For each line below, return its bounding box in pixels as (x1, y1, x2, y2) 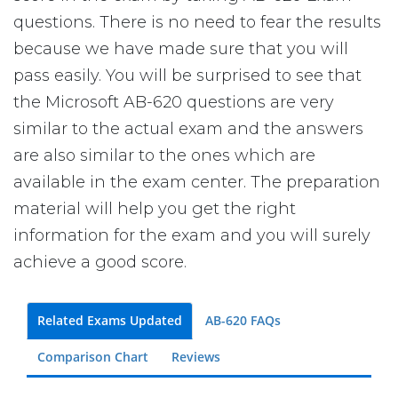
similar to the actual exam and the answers (13, 118, 363, 139)
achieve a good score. (13, 251, 187, 272)
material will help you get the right (13, 198, 296, 219)
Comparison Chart (37, 347, 148, 365)
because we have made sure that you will (13, 38, 348, 59)
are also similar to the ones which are (13, 145, 315, 165)
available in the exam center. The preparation (13, 171, 380, 192)
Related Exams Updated (37, 311, 182, 329)
